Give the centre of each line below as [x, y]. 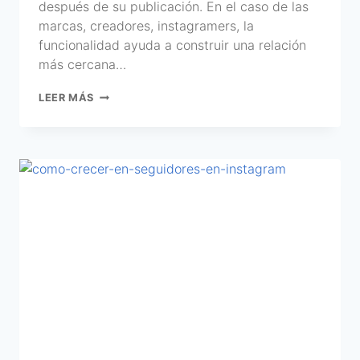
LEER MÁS [67, 97]
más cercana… [82, 64]
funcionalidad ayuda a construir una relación [172, 45]
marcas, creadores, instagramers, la [146, 25]
